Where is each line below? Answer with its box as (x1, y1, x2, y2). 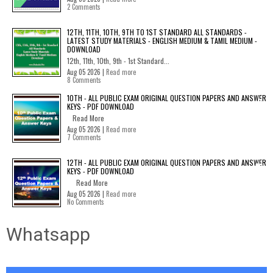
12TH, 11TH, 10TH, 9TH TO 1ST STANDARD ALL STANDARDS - (67, 27, 247, 37)
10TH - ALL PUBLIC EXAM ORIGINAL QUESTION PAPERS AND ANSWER (67, 93, 266, 103)
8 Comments (67, 75, 101, 85)
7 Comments (67, 132, 101, 142)
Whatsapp (6, 224, 90, 245)
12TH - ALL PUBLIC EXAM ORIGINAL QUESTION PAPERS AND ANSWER (67, 157, 266, 168)
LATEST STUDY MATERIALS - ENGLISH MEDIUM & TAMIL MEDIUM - (67, 35, 257, 46)
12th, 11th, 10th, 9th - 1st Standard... (67, 55, 169, 66)
